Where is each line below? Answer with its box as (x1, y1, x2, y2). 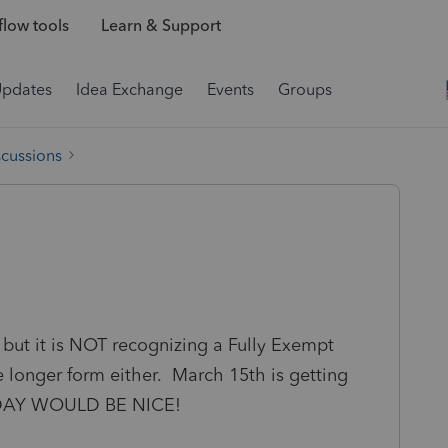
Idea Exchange (76, 80, 183, 99)
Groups (278, 80, 332, 99)
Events (207, 80, 254, 99)
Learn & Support (100, 16, 221, 36)
